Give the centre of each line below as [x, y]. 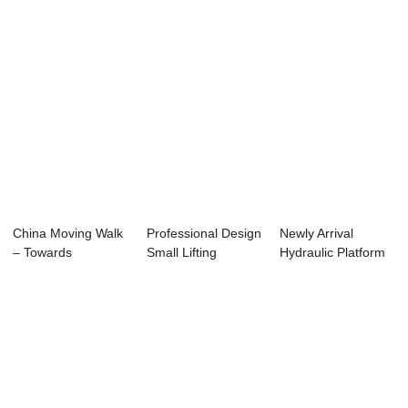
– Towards [43, 253]
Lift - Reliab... [318, 272]
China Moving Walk [68, 234]
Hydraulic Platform [333, 253]
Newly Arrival [317, 234]
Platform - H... [186, 272]
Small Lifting [181, 253]
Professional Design [204, 234]
